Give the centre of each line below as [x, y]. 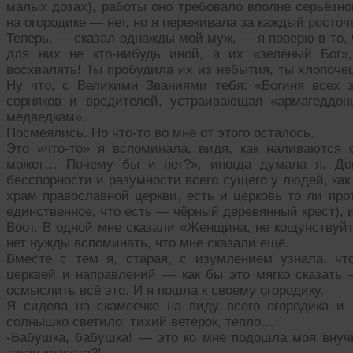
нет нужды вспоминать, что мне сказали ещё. [148, 243]
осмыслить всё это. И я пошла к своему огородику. [165, 291]
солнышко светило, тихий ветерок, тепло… [140, 322]
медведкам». [46, 117]
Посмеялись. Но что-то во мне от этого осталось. [160, 133]
